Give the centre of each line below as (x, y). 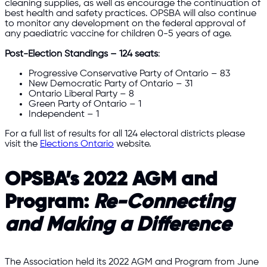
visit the (22, 144)
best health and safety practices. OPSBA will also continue (131, 14)
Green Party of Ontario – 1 (85, 104)
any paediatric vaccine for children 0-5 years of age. (118, 34)
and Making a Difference (118, 226)
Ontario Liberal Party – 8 (81, 94)
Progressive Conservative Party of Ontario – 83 (129, 73)
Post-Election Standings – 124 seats (81, 54)
